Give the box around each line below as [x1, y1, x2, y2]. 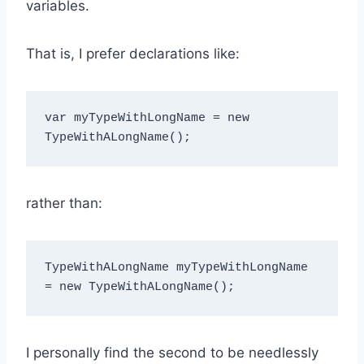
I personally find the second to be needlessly [26, 344, 318, 361]
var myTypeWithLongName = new [44, 111, 249, 126]
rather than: [26, 194, 102, 211]
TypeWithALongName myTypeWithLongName [44, 261, 308, 275]
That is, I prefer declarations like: [26, 45, 240, 62]
